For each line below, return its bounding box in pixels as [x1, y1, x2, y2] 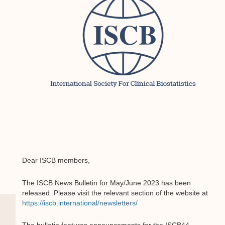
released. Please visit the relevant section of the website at [22, 188, 208, 197]
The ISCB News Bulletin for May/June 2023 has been [22, 178, 191, 187]
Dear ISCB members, [22, 156, 90, 165]
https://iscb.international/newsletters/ [22, 198, 138, 207]
